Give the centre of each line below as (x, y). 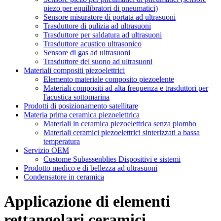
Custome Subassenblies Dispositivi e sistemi (112, 159)
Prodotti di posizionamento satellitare (81, 106)
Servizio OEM (46, 150)
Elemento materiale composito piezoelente (109, 79)
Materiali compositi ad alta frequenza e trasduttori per (126, 88)
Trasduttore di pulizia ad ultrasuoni (97, 26)
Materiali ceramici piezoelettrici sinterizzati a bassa (122, 133)
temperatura (62, 142)
